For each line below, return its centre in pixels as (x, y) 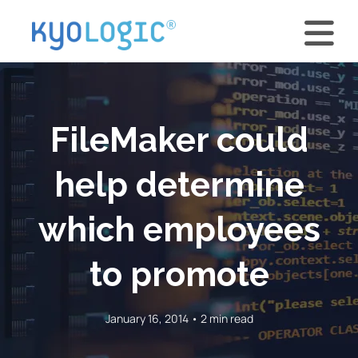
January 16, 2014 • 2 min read (179, 318)
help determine (179, 185)
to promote (179, 274)
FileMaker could (179, 140)
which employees (179, 229)
